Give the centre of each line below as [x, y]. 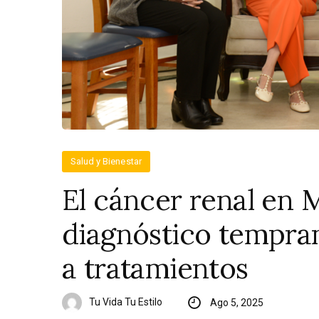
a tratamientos [155, 268]
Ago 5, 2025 [236, 303]
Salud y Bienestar [106, 162]
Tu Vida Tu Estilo [126, 302]
